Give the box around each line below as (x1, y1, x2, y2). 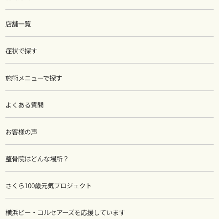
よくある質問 (5, 99, 44, 109)
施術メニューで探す (5, 72, 63, 83)
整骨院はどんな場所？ (5, 153, 69, 164)
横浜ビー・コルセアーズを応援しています (5, 207, 126, 218)
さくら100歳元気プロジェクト (5, 180, 92, 191)
